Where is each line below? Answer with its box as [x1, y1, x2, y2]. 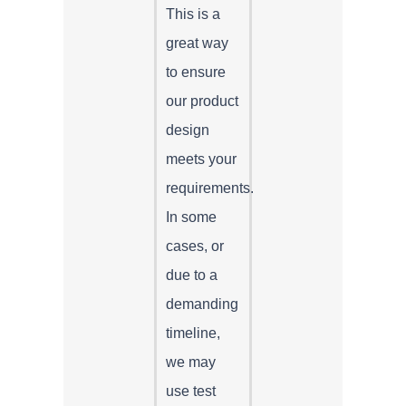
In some [166, 208, 217, 225]
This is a [166, 5, 220, 22]
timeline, [166, 324, 220, 341]
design [166, 121, 209, 138]
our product [166, 92, 238, 109]
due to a [166, 266, 217, 283]
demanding [166, 295, 238, 312]
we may [166, 353, 216, 370]
